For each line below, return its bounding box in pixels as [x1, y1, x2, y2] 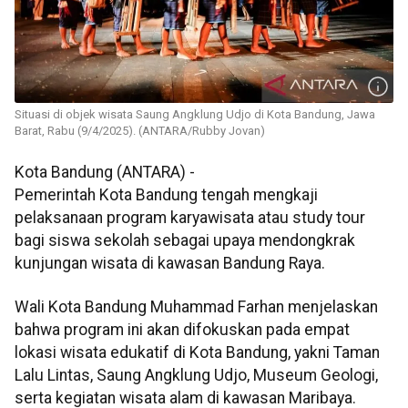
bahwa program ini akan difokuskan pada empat [15, 320, 350, 339]
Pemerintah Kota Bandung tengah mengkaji [15, 186, 318, 205]
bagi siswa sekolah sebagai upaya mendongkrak [15, 231, 355, 250]
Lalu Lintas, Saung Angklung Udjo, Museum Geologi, [15, 365, 378, 384]
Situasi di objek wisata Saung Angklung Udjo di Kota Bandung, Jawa [15, 107, 375, 122]
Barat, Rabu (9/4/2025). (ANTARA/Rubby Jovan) [15, 124, 265, 138]
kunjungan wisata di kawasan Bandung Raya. [15, 254, 325, 273]
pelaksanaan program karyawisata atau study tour [15, 209, 365, 228]
